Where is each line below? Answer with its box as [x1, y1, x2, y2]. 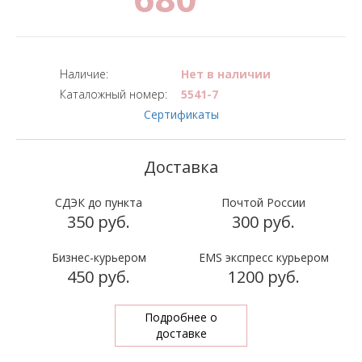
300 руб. [232, 211, 295, 233]
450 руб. [67, 266, 130, 288]
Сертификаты [143, 107, 219, 122]
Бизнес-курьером [51, 250, 146, 265]
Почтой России [221, 195, 305, 210]
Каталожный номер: [60, 86, 167, 102]
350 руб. [67, 211, 130, 233]
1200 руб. [227, 266, 300, 288]
